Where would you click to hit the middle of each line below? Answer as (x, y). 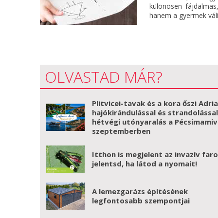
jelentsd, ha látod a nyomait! (145, 163)
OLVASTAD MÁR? (104, 77)
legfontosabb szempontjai (141, 200)
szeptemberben (121, 131)
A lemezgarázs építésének (140, 191)
